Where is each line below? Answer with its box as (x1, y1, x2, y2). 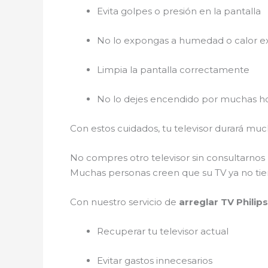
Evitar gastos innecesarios (97, 254, 212, 266)
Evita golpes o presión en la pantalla (97, 5, 261, 17)
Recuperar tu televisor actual (97, 225, 229, 237)
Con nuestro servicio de (70, 196, 179, 208)
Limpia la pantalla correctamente (97, 63, 249, 75)
